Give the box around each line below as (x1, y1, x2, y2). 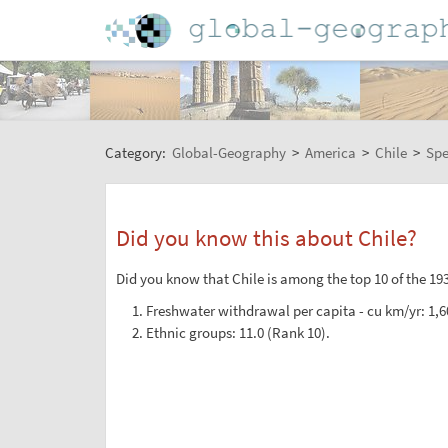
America (304, 142, 356, 162)
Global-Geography (171, 142, 286, 162)
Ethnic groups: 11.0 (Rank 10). (146, 322, 331, 342)
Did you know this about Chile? (115, 223, 417, 253)
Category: (104, 142, 169, 162)
